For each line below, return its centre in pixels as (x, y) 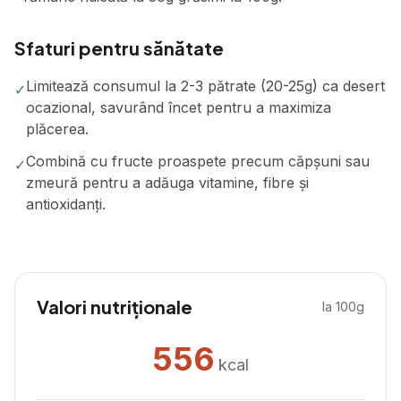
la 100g (343, 307)
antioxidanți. (66, 204)
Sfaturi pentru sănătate (119, 48)
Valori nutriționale (115, 307)
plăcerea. (57, 129)
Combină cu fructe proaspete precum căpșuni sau (198, 161)
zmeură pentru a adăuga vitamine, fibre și (167, 183)
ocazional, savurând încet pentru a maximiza (179, 107)
